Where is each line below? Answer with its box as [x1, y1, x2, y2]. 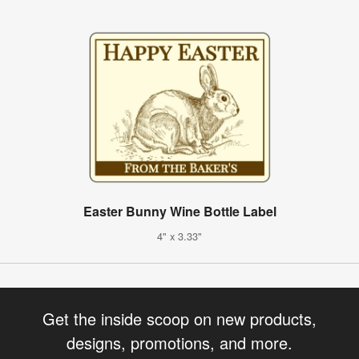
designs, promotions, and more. [67, 330, 292, 354]
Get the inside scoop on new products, [42, 306, 317, 330]
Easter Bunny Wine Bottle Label [83, 201, 276, 220]
